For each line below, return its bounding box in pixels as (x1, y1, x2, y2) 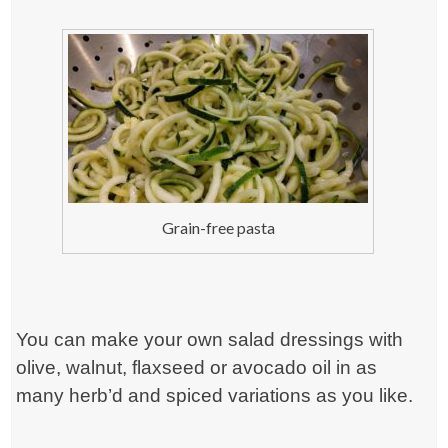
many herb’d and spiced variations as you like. (16, 384, 414, 406)
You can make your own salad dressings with (16, 328, 404, 350)
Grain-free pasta (161, 217, 275, 237)
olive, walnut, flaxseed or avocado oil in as (16, 356, 378, 378)
